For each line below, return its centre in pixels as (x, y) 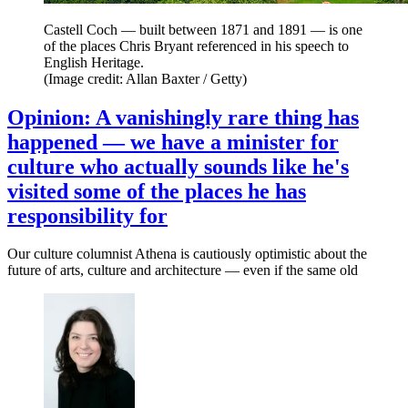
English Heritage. (94, 62)
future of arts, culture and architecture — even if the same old (183, 270)
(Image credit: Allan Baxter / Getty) (145, 78)
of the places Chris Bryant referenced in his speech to (196, 46)
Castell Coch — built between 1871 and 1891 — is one (203, 29)
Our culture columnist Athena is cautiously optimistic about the (187, 254)
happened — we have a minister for (173, 142)
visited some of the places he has (157, 191)
